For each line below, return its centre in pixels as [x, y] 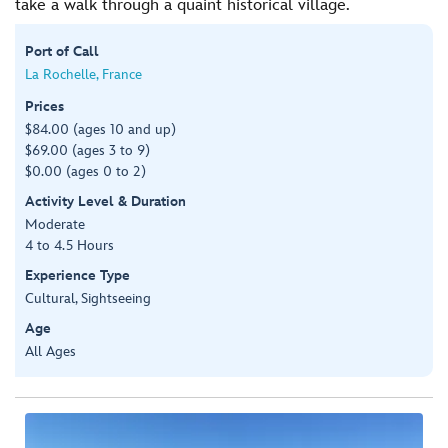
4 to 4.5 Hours [69, 245]
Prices [44, 106]
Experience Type [77, 275]
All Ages [50, 351]
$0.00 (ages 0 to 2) [85, 171]
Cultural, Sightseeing [88, 298]
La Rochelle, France [83, 74]
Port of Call [62, 51]
